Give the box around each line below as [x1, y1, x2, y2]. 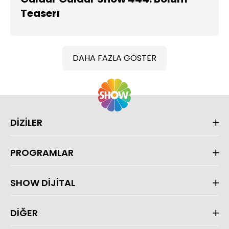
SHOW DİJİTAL [10, 176, 75, 189]
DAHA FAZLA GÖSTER [73, 52, 156, 64]
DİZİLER [10, 116, 42, 129]
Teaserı [20, 6, 60, 20]
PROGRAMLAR [10, 146, 74, 159]
